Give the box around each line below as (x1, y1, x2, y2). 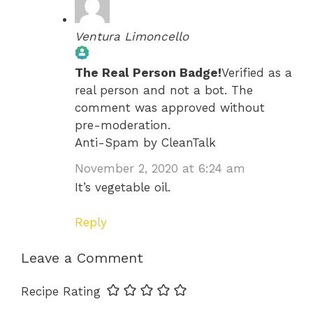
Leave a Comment (21, 249, 143, 266)
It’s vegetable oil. (74, 180, 170, 194)
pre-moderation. (74, 118, 170, 133)
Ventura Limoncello (74, 29, 189, 44)
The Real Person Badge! (74, 66, 221, 80)
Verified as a (221, 66, 292, 80)
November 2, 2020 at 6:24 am (74, 161, 245, 175)
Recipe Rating (21, 284, 101, 298)
